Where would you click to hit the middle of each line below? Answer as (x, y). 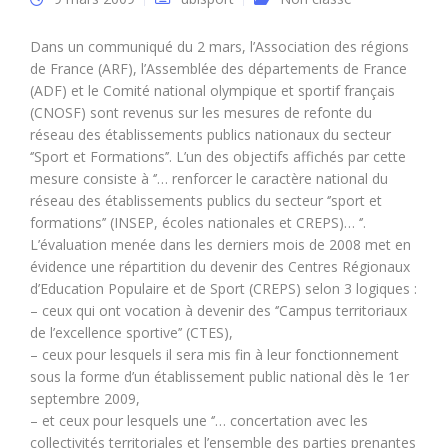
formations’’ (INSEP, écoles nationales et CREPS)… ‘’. (198, 222)
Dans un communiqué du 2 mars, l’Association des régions (219, 46)
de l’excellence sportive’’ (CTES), (131, 332)
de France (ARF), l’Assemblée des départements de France (218, 68)
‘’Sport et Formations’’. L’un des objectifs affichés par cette (218, 156)
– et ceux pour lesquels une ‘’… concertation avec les (199, 420)
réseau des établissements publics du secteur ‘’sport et (206, 200)
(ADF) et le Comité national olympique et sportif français (212, 90)
